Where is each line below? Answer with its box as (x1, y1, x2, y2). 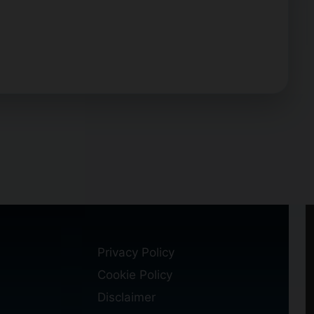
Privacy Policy (97, 245, 175, 259)
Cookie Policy (97, 267, 172, 282)
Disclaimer (97, 290, 156, 305)
